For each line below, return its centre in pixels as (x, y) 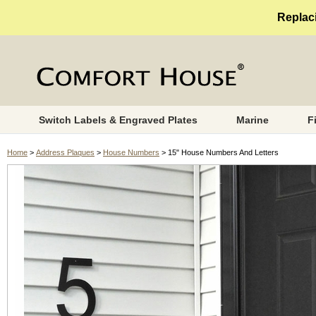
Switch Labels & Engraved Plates (118, 120)
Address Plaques (65, 152)
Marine (252, 120)
